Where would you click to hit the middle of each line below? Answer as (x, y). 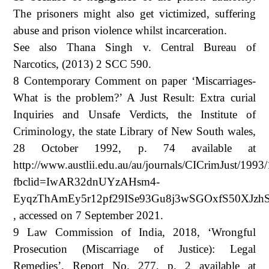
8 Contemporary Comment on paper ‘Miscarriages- (134, 80)
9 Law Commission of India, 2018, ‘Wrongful (134, 232)
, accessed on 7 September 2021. (89, 215)
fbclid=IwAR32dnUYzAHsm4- (87, 181)
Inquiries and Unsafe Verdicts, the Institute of (134, 114)
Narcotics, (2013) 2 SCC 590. (83, 64)
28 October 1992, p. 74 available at (134, 148)
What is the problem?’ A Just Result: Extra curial (134, 97)
